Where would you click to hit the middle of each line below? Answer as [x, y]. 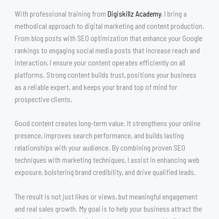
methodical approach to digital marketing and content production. [109, 25]
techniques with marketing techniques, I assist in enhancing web [107, 160]
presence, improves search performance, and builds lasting [99, 135]
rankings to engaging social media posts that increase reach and [107, 50]
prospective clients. [44, 99]
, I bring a [174, 13]
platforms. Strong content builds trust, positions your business [106, 74]
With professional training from [61, 13]
